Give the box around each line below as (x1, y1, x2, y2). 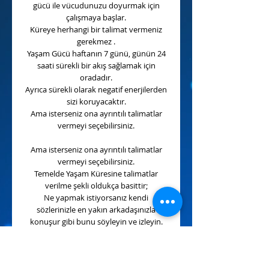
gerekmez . (77, 36, 115, 47)
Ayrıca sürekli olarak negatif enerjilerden (25, 84, 167, 95)
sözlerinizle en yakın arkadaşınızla (37, 204, 156, 215)
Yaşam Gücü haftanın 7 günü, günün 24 (26, 48, 166, 59)
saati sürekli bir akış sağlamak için (37, 60, 156, 71)
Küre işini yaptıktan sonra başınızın (34, 240, 158, 251)
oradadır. (80, 72, 112, 83)
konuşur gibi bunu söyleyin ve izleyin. (29, 216, 163, 227)
